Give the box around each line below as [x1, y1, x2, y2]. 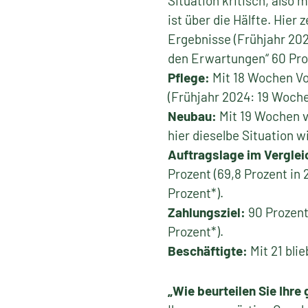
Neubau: [168, 108, 217, 124]
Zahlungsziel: [168, 204, 245, 220]
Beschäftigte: [168, 243, 250, 258]
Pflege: [168, 69, 210, 85]
